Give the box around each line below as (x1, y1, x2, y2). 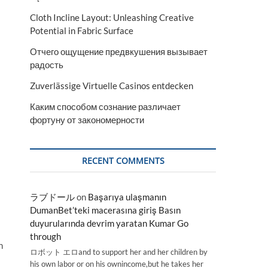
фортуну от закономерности (30, 114, 144, 125)
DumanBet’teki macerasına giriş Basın (30, 205, 181, 215)
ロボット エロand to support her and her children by (30, 246, 208, 257)
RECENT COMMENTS (81, 155, 165, 166)
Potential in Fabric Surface (30, 25, 133, 36)
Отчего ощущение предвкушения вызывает (30, 46, 208, 57)
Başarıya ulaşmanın (88, 191, 166, 202)
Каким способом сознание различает (30, 101, 181, 112)
